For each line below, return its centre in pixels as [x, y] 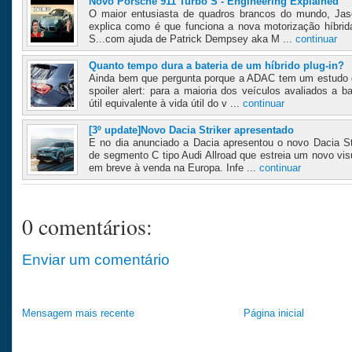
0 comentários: [87, 227]
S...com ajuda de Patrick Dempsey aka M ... [192, 39]
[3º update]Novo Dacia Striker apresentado [191, 130]
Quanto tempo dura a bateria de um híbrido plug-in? [216, 66]
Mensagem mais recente [78, 313]
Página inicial [273, 313]
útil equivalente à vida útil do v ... [166, 104]
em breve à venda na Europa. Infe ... [174, 168]
